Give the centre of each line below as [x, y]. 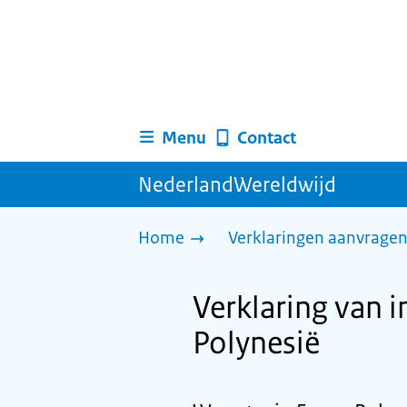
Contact [266, 138]
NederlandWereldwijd [237, 184]
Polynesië [256, 343]
